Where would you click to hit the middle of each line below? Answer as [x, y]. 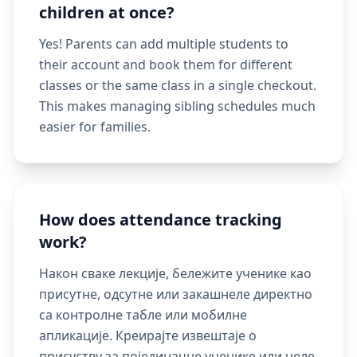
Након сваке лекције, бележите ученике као [175, 273]
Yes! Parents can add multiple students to [164, 44]
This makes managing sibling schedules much [177, 106]
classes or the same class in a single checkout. [178, 85]
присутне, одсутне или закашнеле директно [176, 294]
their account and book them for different [166, 65]
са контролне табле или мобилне [143, 315]
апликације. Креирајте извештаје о [148, 335]
